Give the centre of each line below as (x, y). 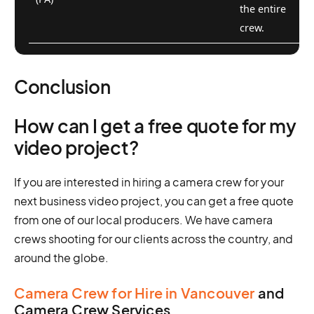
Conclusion (62, 86)
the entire (263, 8)
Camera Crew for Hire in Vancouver (135, 292)
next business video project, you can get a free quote (154, 200)
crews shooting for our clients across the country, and (153, 238)
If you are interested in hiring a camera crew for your (149, 182)
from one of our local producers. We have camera (143, 219)
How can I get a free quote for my (155, 125)
